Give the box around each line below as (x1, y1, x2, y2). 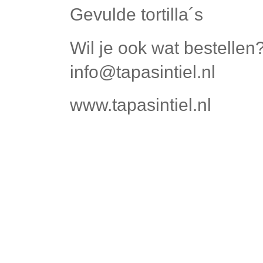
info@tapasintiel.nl (70, 62, 215, 82)
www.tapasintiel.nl (70, 95, 211, 115)
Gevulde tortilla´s (70, 5, 203, 25)
